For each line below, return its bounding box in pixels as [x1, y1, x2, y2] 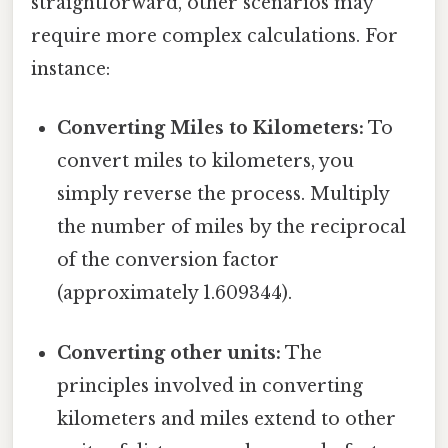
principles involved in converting [57, 374, 364, 397]
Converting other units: [57, 341, 282, 364]
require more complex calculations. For [31, 25, 398, 48]
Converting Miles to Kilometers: [57, 117, 365, 140]
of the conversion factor [57, 249, 280, 272]
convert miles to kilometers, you [57, 150, 355, 173]
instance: [31, 58, 110, 81]
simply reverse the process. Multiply [57, 183, 390, 206]
